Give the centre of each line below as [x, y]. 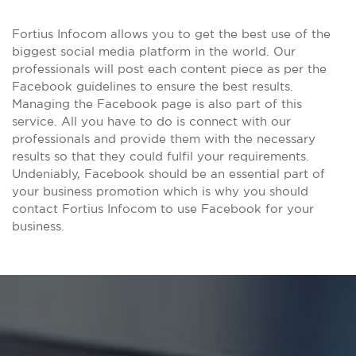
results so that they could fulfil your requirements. [161, 156]
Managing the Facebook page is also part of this [157, 104]
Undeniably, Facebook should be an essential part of [168, 174]
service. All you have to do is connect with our [151, 121]
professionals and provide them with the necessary [164, 139]
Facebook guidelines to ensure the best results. [153, 86]
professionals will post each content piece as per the [169, 69]
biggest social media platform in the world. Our [154, 51]
